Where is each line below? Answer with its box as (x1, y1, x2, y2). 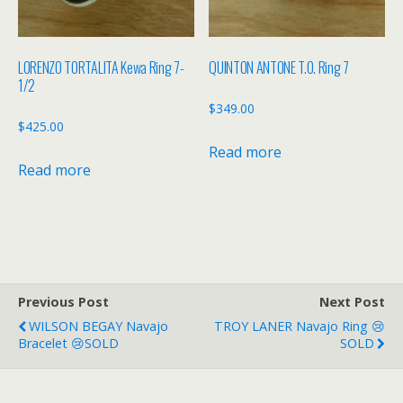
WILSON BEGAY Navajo (29, 318, 168, 336)
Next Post (319, 293, 385, 311)
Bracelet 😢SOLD (18, 335, 119, 353)
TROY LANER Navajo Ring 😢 (214, 318, 385, 336)
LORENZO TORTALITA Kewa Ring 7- (18, 56, 184, 78)
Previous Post (18, 293, 109, 311)
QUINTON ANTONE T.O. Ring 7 (209, 56, 349, 78)
